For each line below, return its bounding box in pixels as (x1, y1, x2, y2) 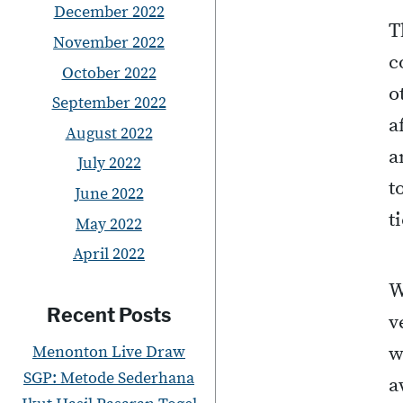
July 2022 (76, 153, 141, 175)
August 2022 (65, 122, 153, 144)
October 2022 (61, 62, 157, 84)
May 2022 (76, 213, 142, 235)
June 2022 (74, 183, 144, 204)
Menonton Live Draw (32, 341, 185, 363)
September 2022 (51, 93, 166, 114)
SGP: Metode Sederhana (23, 367, 194, 389)
